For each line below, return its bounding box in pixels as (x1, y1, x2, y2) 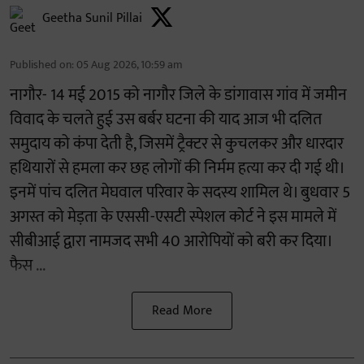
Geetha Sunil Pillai (42, 6, 142, 29)
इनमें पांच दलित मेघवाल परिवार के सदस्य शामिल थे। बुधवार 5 (10, 178, 350, 206)
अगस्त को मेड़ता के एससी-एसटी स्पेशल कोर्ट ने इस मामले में (10, 202, 336, 231)
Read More (152, 299, 212, 322)
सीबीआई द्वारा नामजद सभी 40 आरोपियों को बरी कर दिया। (10, 227, 331, 255)
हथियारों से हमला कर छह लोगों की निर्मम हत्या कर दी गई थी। (10, 154, 344, 182)
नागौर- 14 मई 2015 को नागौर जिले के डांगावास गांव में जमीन (10, 80, 347, 109)
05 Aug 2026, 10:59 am (76, 54, 183, 74)
